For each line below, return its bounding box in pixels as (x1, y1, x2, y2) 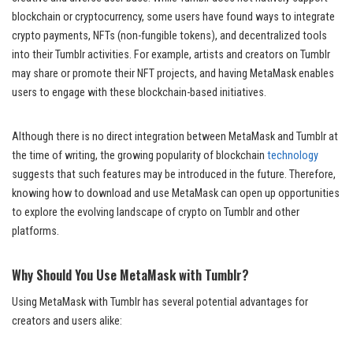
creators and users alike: (12, 314, 122, 328)
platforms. (12, 224, 59, 238)
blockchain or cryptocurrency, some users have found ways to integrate (12, 9, 335, 24)
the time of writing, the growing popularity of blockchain (12, 148, 267, 162)
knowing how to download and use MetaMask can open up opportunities (12, 186, 340, 200)
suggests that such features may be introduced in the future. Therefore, (12, 167, 336, 181)
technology (267, 148, 318, 162)
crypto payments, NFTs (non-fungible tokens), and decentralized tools (12, 28, 327, 43)
